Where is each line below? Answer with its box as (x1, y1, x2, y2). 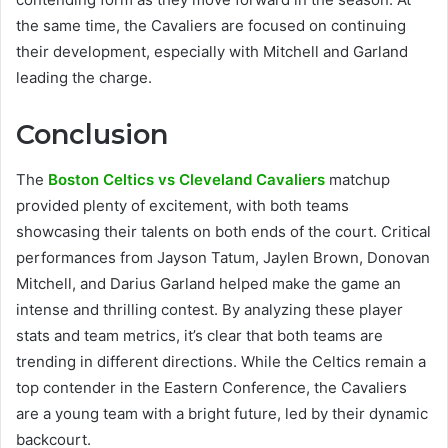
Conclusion (16, 118, 168, 152)
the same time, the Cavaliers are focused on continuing (16, 16, 406, 36)
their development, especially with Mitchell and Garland (16, 42, 408, 62)
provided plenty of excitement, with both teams (16, 195, 349, 215)
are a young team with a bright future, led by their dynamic (16, 403, 428, 423)
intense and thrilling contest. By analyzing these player (16, 299, 403, 319)
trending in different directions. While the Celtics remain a (16, 351, 426, 371)
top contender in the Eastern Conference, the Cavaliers (16, 377, 407, 397)
